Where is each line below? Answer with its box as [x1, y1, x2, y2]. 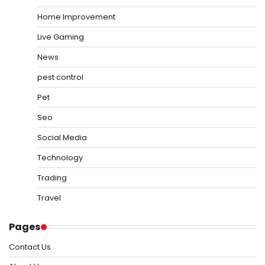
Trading [37, 172, 67, 184]
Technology [37, 152, 83, 164]
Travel [37, 192, 61, 204]
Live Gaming [37, 31, 84, 43]
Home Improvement [37, 11, 115, 23]
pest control [37, 72, 83, 83]
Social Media [37, 132, 87, 144]
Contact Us [9, 241, 51, 253]
